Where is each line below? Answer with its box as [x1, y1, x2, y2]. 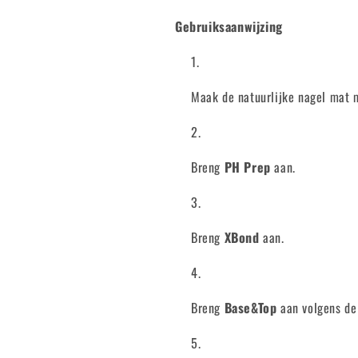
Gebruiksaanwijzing [175, 17, 283, 36]
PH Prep [224, 157, 271, 177]
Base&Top [224, 298, 277, 317]
